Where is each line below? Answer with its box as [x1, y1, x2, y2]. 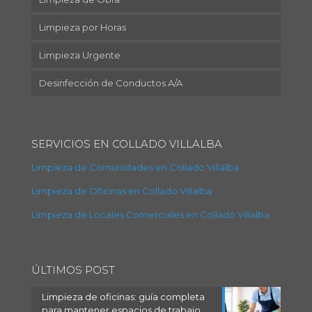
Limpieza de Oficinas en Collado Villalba [31, 185, 212, 197]
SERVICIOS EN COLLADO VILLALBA [31, 137, 222, 151]
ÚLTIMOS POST [31, 263, 115, 277]
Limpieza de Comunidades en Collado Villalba [31, 162, 239, 173]
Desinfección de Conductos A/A [39, 77, 182, 89]
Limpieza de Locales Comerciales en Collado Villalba [31, 209, 270, 221]
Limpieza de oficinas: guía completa [42, 291, 205, 303]
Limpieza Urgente [39, 49, 120, 61]
